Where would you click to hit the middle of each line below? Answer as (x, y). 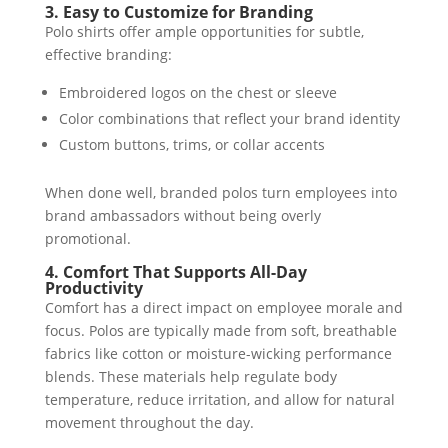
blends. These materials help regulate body (190, 376)
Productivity (93, 288)
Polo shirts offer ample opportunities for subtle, (204, 31)
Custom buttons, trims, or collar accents (191, 144)
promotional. (87, 238)
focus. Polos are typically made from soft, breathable (220, 330)
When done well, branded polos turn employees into (220, 192)
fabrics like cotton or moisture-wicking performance (218, 353)
